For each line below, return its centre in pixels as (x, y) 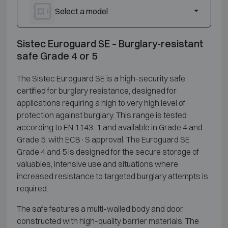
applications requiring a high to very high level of (101, 103)
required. (32, 188)
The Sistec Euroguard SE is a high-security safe (101, 78)
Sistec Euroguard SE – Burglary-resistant (110, 43)
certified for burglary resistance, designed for (96, 90)
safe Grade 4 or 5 (57, 55)
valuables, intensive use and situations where (97, 164)
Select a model (81, 11)
